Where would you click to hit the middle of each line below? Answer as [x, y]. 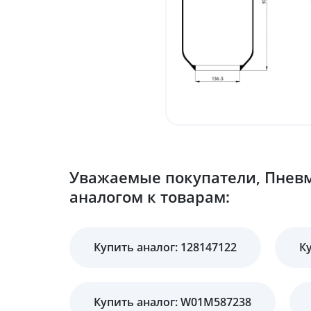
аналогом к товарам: [150, 196]
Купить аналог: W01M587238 [173, 302]
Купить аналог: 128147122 [165, 247]
